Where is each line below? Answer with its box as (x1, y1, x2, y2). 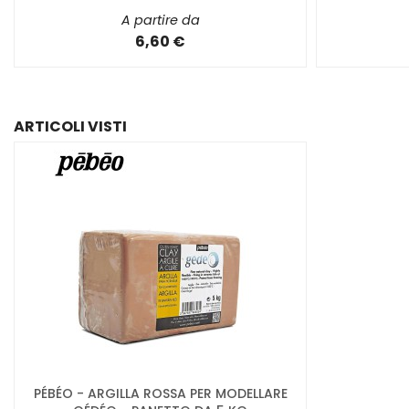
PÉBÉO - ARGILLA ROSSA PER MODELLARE (33, 383, 288, 403)
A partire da (121, 11, 200, 30)
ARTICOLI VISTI (14, 115, 127, 137)
